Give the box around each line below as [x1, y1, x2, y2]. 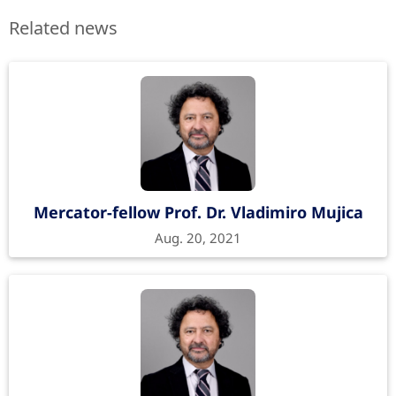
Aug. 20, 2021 [155, 229, 241, 247]
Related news [9, 16, 118, 41]
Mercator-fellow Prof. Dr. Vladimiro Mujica [33, 202, 363, 224]
